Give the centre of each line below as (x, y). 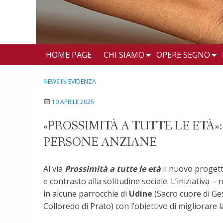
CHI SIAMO (124, 55)
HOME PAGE (68, 55)
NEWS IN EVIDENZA (70, 81)
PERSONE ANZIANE (100, 142)
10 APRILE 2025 (73, 102)
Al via (53, 168)
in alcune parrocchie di (86, 193)
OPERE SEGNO (183, 55)
